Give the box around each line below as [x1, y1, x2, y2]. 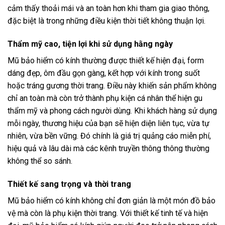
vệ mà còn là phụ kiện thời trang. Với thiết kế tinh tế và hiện [8, 208, 208, 218]
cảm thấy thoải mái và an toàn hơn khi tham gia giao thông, [8, 4, 209, 14]
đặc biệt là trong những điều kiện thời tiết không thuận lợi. [8, 16, 205, 26]
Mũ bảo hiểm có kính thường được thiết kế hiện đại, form [8, 55, 204, 65]
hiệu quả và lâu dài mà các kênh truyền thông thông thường [8, 143, 209, 153]
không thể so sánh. [8, 156, 72, 166]
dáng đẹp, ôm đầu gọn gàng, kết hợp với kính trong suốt [8, 68, 200, 78]
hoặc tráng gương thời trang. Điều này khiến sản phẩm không [8, 80, 216, 90]
